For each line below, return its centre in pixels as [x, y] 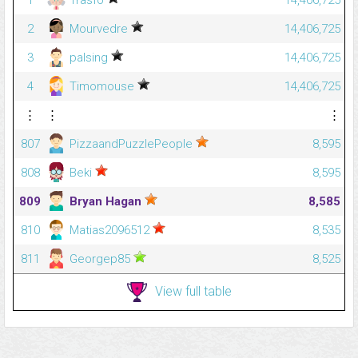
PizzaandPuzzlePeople [131, 144]
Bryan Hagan [105, 202]
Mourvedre [99, 29]
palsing [89, 58]
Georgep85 [100, 259]
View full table [193, 291]
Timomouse [102, 87]
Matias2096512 [109, 231]
